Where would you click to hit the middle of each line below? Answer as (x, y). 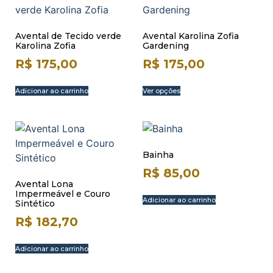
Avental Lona (44, 184)
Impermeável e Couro (63, 194)
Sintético (35, 204)
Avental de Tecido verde (68, 36)
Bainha (158, 155)
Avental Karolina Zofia (191, 36)
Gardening (166, 46)
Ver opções (161, 91)
